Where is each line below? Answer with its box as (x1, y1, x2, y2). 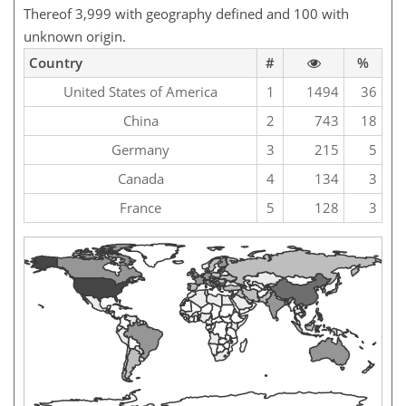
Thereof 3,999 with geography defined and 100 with (24, 4, 349, 23)
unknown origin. (24, 26, 126, 45)
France (120, 198, 161, 217)
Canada (117, 169, 164, 188)
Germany (111, 140, 169, 159)
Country (29, 53, 82, 72)
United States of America (63, 82, 217, 101)
